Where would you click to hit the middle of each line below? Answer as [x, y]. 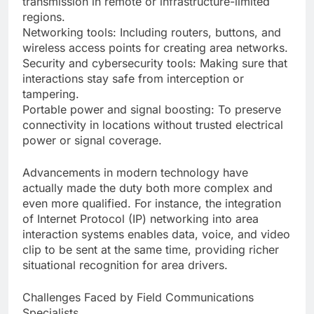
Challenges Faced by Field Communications [138, 298]
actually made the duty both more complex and [148, 188]
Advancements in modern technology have [135, 173]
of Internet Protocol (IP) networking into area [141, 219]
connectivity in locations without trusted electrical [153, 125]
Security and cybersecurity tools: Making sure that [155, 63]
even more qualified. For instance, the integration [152, 204]
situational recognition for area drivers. [125, 265]
